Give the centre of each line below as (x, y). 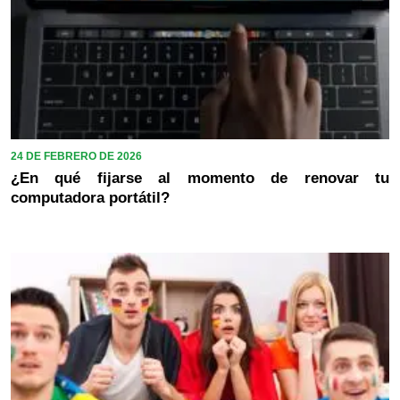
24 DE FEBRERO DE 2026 (76, 157)
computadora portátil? (90, 198)
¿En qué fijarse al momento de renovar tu (200, 179)
